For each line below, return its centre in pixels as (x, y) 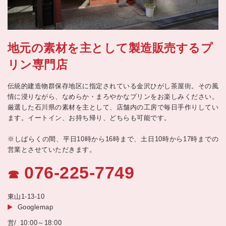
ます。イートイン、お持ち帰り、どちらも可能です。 (89, 118)
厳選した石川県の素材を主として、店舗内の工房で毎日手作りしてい (113, 107)
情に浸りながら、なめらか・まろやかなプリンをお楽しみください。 (113, 96)
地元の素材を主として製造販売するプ (110, 48)
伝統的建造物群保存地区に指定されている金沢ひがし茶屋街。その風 (113, 86)
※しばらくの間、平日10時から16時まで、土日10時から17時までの (113, 139)
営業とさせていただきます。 (52, 149)
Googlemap (36, 207)
